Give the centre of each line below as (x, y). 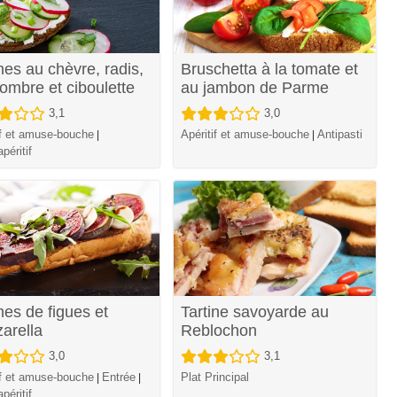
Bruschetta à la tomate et (270, 70)
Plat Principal (215, 378)
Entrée (118, 378)
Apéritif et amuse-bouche (245, 135)
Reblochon (219, 331)
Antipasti (340, 135)
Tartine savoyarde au (255, 312)
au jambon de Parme (255, 88)
